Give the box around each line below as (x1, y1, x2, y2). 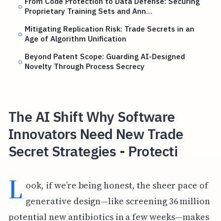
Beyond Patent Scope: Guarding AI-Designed (25, 51, 185, 62)
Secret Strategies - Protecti (8, 142, 178, 160)
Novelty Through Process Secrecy (25, 61, 145, 72)
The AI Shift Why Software (8, 107, 175, 126)
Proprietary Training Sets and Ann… (25, 6, 152, 16)
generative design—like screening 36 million (26, 194, 211, 207)
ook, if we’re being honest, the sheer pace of (26, 179, 209, 191)
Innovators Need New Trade (8, 124, 184, 143)
